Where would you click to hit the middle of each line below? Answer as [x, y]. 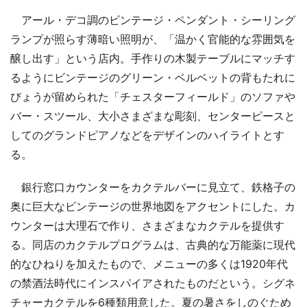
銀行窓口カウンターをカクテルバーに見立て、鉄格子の [153, 187]
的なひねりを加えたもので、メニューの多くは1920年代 [149, 263]
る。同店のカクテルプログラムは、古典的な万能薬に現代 [153, 244]
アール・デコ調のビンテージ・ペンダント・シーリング [153, 20]
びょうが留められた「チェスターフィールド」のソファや [153, 96]
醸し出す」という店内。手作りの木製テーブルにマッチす [153, 58]
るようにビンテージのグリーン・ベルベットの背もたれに [153, 77]
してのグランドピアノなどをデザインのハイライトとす [147, 135]
